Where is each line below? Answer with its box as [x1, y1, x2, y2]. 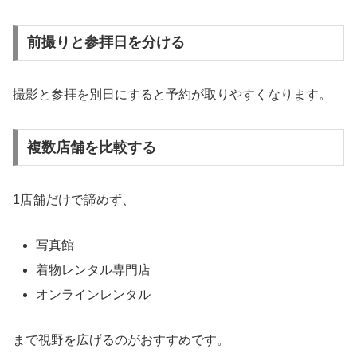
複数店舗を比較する [26, 139, 156, 155]
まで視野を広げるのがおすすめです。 [13, 332, 229, 347]
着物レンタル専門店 [36, 262, 151, 277]
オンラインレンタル [36, 288, 151, 302]
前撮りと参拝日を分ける [26, 34, 185, 51]
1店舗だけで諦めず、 [13, 192, 135, 206]
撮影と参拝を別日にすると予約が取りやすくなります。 [13, 88, 331, 102]
